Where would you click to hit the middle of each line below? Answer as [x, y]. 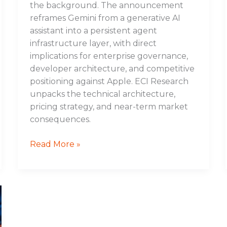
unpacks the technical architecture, [102, 94]
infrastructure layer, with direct [93, 43]
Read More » [55, 144]
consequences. [60, 119]
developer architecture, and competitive [112, 68]
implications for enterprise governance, [109, 56]
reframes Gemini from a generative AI [105, 18]
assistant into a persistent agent [93, 30]
